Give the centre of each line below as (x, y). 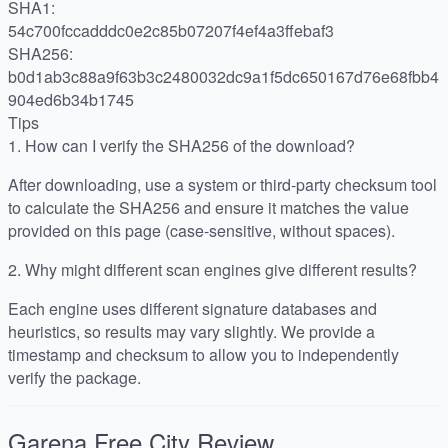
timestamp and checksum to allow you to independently (203, 354)
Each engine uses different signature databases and (192, 308)
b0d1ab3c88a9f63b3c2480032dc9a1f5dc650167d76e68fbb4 (223, 76)
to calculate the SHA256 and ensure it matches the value (208, 207)
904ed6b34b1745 (71, 99)
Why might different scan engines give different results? (221, 269)
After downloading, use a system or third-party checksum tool (222, 184)
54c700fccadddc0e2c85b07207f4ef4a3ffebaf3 (171, 30)
